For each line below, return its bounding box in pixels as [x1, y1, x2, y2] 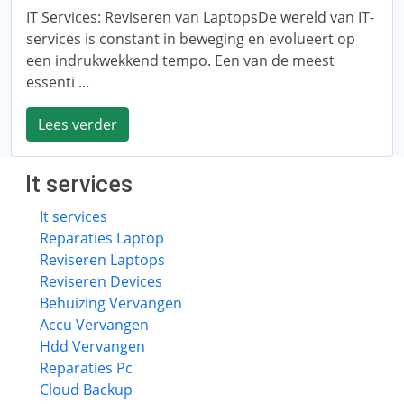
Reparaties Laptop [40, 228, 164, 248]
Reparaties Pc [40, 358, 133, 378]
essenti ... [26, 72, 89, 92]
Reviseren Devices [40, 271, 162, 291]
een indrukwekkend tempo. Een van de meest [26, 50, 335, 70]
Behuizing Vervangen [40, 293, 182, 313]
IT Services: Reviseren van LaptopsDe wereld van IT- [26, 7, 374, 27]
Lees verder [38, 115, 117, 134]
